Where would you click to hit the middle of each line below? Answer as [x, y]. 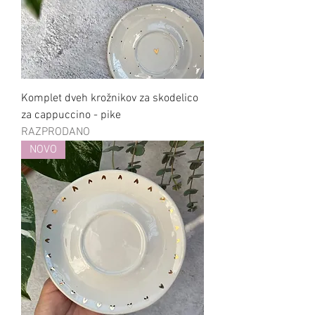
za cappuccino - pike [71, 116]
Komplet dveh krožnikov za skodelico [110, 99]
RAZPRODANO [56, 133]
